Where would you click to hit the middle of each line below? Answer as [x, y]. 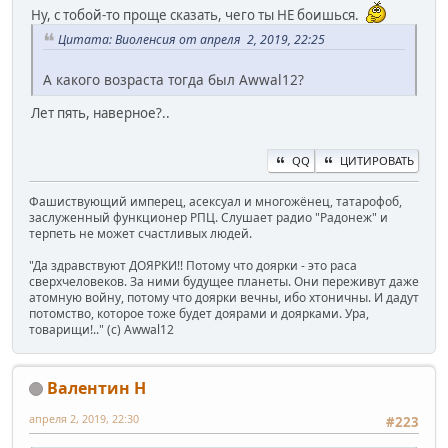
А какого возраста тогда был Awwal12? [173, 80]
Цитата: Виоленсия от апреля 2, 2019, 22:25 [191, 39]
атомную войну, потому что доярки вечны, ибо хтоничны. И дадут [224, 297]
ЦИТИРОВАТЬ [377, 160]
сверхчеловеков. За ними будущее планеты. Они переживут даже [224, 281]
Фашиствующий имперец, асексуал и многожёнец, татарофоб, [215, 201]
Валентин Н [96, 387]
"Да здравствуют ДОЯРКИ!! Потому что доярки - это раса [193, 265]
